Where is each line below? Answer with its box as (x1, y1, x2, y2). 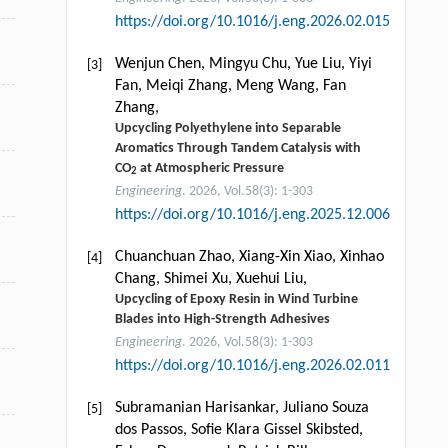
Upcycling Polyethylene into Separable (114, 120, 341, 136)
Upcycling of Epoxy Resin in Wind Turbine (114, 291, 358, 307)
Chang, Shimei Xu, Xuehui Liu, (114, 270, 307, 287)
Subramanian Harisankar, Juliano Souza (114, 399, 369, 416)
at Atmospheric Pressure (136, 160, 284, 176)
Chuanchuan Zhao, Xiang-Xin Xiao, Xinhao (114, 248, 384, 265)
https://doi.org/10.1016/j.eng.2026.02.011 (114, 357, 390, 374)
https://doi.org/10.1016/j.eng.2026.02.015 (114, 13, 390, 30)
